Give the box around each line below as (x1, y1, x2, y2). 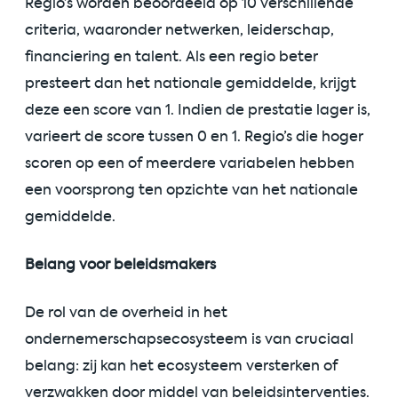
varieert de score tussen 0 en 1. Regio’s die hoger (25, 127, 363, 147)
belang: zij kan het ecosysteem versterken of (25, 356, 338, 376)
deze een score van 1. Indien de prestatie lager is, (25, 100, 370, 120)
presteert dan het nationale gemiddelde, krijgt (25, 74, 356, 93)
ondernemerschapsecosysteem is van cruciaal (25, 330, 354, 349)
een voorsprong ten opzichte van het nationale (25, 180, 358, 200)
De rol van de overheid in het (25, 303, 227, 322)
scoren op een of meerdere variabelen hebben (25, 154, 354, 173)
